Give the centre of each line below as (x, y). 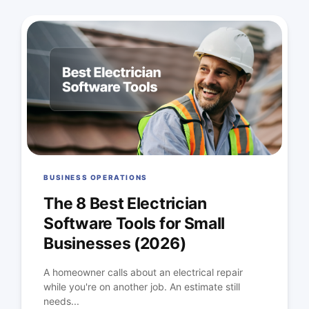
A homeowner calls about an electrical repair (143, 272)
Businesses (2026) (115, 244)
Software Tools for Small (134, 224)
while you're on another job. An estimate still (142, 287)
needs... (62, 301)
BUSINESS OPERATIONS (96, 178)
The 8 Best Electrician (125, 204)
